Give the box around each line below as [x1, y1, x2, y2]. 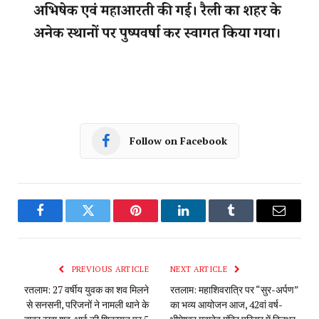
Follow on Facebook [130, 134, 227, 148]
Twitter [87, 214, 124, 228]
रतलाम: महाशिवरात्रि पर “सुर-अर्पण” [170, 282, 298, 296]
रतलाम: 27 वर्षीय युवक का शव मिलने [24, 282, 149, 296]
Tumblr [230, 214, 268, 228]
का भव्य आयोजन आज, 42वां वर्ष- [170, 297, 283, 311]
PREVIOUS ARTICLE [69, 263, 149, 274]
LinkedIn [182, 214, 229, 228]
